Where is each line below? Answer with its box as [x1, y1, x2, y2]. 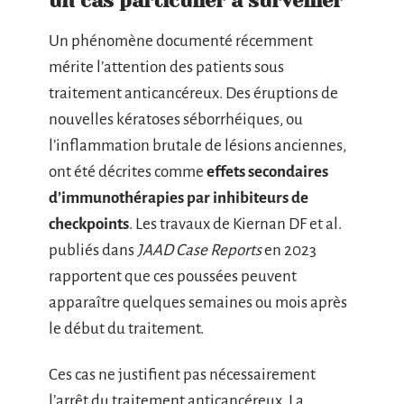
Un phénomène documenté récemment [49, 32, 313, 50]
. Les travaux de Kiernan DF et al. [129, 215, 342, 233]
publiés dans [49, 241, 137, 259]
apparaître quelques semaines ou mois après [49, 293, 347, 311]
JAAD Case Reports [137, 241, 262, 259]
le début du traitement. [49, 319, 204, 337]
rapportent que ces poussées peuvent [49, 267, 297, 285]
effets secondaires [207, 162, 328, 180]
